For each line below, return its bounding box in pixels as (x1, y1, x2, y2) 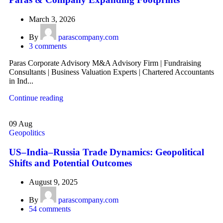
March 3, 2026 (29, 14, 75, 23)
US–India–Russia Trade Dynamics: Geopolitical (9, 146, 204, 157)
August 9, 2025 (29, 178, 78, 187)
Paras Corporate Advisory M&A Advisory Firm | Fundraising (9, 58, 201, 67)
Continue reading (9, 93, 63, 102)
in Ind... (9, 76, 33, 85)
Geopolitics (9, 128, 45, 137)
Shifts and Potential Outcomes (9, 157, 132, 168)
